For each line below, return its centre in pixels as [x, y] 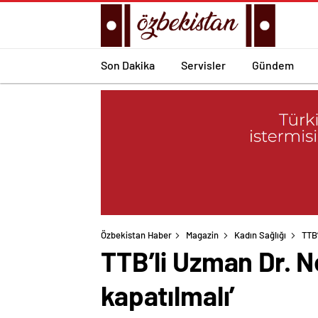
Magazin [202, 235]
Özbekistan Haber [136, 235]
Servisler [203, 65]
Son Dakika [128, 65]
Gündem [273, 65]
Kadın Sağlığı [260, 235]
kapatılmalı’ [168, 296]
